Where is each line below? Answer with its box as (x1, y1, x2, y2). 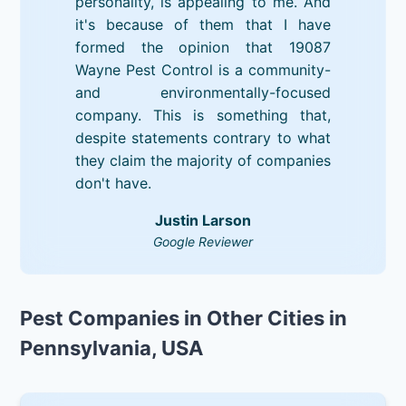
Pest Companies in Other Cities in (20, 305, 348, 330)
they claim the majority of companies (74, 150, 332, 169)
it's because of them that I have (74, 14, 332, 34)
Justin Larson (155, 210, 251, 229)
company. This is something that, (74, 105, 332, 124)
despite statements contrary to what (74, 128, 332, 147)
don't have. (74, 173, 151, 192)
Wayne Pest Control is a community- (74, 60, 332, 79)
